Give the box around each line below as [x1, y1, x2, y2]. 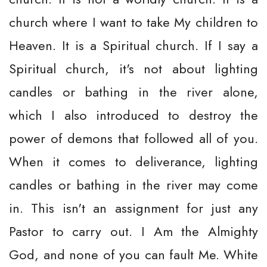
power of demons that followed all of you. [9, 129, 258, 148]
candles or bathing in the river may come [9, 175, 258, 194]
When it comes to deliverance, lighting [9, 152, 258, 171]
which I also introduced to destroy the [9, 105, 258, 125]
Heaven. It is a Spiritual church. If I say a [9, 36, 258, 55]
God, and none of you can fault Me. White [9, 245, 258, 264]
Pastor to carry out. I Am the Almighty [9, 222, 258, 241]
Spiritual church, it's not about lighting [9, 59, 258, 78]
